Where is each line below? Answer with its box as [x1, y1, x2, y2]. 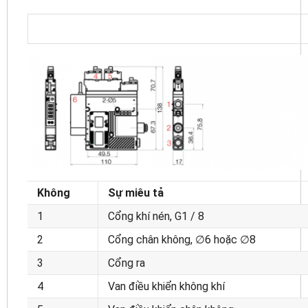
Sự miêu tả [108, 186, 164, 200]
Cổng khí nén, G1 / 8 [108, 210, 204, 223]
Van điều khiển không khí [108, 280, 225, 294]
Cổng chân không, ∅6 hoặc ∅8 [108, 233, 256, 247]
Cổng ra [108, 256, 145, 270]
